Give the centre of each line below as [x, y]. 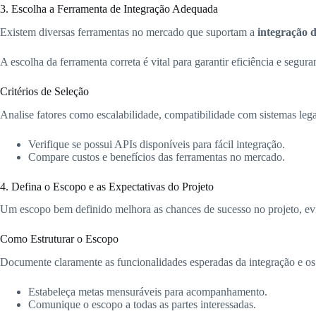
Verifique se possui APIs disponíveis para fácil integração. [157, 144]
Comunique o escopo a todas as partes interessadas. [142, 305]
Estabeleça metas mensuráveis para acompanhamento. [148, 292]
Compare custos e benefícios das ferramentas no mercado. [157, 157]
